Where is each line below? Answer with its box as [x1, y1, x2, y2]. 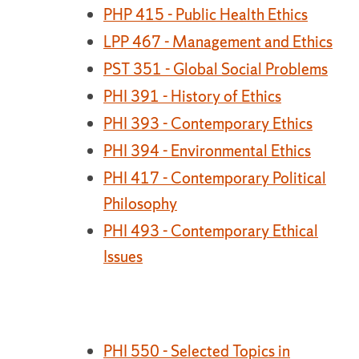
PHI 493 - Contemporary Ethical [103, 220, 318, 241]
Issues [103, 246, 143, 267]
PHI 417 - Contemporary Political [103, 167, 326, 188]
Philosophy [103, 193, 177, 214]
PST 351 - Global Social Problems [103, 58, 328, 79]
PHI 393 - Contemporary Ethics [103, 113, 313, 134]
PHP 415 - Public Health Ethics [103, 4, 308, 25]
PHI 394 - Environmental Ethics [103, 140, 311, 161]
